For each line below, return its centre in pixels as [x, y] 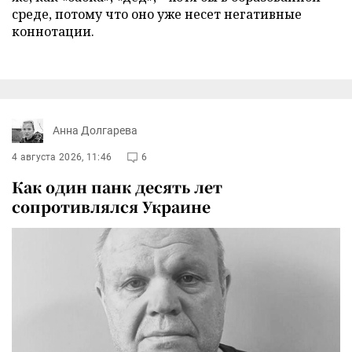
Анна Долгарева [95, 131]
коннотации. [53, 31]
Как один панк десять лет [117, 186]
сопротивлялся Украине [111, 206]
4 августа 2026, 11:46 [62, 157]
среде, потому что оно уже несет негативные [157, 14]
